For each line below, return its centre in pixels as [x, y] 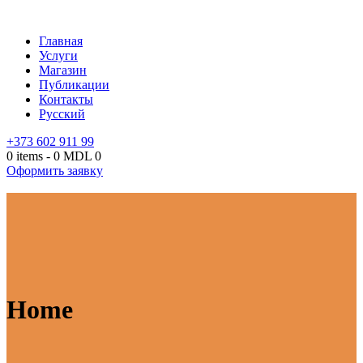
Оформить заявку [55, 171]
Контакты [66, 99]
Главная [61, 41]
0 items [25, 156]
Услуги [58, 56]
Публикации [74, 85]
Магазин [63, 70]
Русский [62, 114]
